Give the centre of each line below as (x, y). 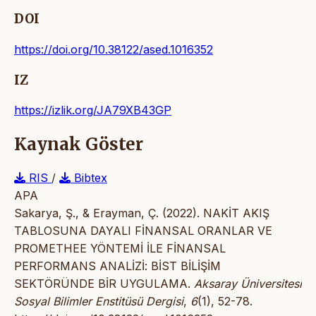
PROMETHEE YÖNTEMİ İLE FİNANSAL (120, 249)
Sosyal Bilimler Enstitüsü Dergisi (99, 302)
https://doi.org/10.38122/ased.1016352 (114, 49)
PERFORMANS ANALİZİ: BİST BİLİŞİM (117, 266)
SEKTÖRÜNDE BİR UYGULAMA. (104, 284)
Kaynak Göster (79, 145)
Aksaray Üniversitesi (248, 284)
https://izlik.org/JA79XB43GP (93, 110)
